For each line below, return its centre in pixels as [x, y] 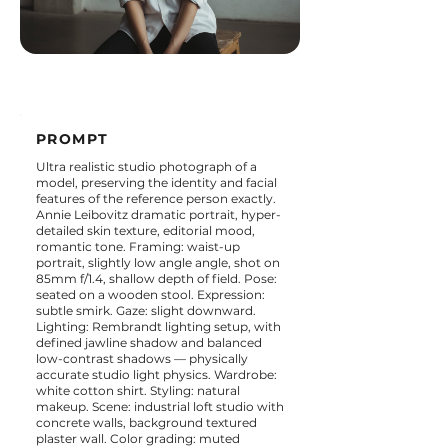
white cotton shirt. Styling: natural [138, 390]
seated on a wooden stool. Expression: [150, 294]
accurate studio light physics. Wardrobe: [156, 374]
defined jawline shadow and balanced [149, 342]
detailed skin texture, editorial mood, [145, 230]
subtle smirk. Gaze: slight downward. [146, 310]
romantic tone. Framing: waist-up [138, 246]
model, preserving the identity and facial [156, 182]
